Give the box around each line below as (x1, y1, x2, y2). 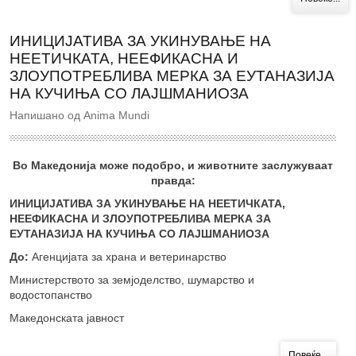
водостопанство (10, 289, 92, 301)
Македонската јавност (10, 312, 124, 324)
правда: (150, 175, 195, 187)
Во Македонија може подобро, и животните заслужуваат (13, 160, 333, 172)
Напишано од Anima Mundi (10, 110, 149, 122)
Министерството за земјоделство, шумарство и (10, 274, 254, 286)
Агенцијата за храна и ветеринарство (29, 251, 226, 263)
